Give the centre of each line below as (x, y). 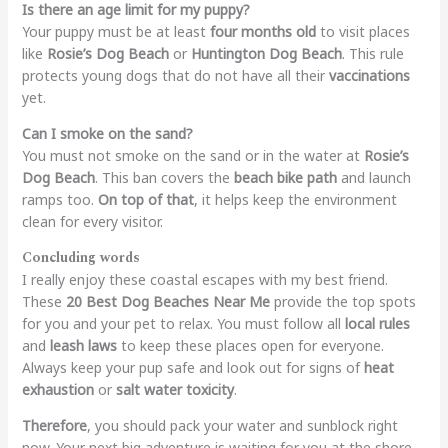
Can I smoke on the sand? (107, 133)
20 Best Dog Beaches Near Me (167, 301)
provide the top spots (342, 301)
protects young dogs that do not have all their (175, 75)
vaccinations (369, 75)
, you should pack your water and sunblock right (242, 425)
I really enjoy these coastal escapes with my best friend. (204, 279)
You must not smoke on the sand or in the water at (192, 155)
